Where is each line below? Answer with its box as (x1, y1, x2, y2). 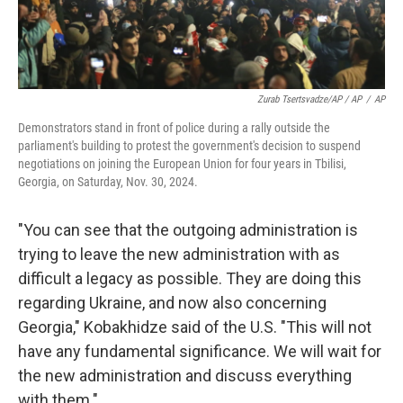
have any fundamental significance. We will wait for (18, 342, 381, 361)
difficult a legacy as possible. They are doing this (18, 269, 362, 288)
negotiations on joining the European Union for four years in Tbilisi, (18, 157, 346, 171)
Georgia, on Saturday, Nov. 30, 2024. (18, 175, 198, 189)
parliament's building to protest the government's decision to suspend (18, 139, 361, 153)
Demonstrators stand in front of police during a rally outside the (18, 121, 330, 135)
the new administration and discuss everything (18, 366, 352, 385)
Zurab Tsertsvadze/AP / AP (257, 94, 362, 105)
